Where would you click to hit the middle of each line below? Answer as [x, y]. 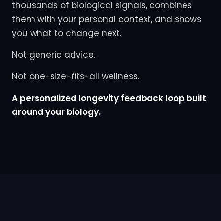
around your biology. [56, 112]
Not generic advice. [54, 55]
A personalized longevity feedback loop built [109, 98]
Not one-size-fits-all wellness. [75, 76]
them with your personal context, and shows [107, 19]
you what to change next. [67, 33]
